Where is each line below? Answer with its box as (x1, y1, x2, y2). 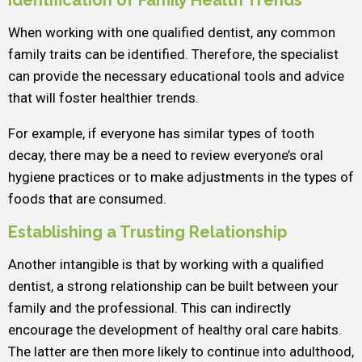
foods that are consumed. (8, 191, 166, 207)
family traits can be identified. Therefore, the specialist (8, 46, 339, 62)
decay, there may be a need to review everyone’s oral (8, 147, 323, 163)
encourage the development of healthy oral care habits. (8, 322, 342, 338)
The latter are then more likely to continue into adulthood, (8, 343, 354, 360)
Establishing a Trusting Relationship (8, 222, 287, 242)
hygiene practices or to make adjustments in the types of (8, 169, 354, 185)
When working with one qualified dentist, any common (8, 24, 335, 40)
